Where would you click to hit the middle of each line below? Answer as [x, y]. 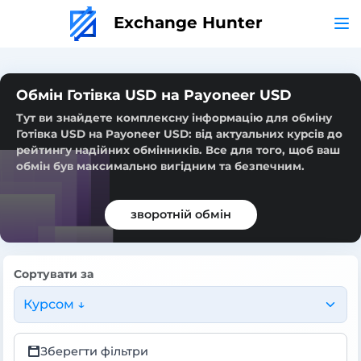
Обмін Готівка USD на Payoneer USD [154, 94]
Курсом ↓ [54, 304]
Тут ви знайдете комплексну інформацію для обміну [174, 117]
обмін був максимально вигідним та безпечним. [160, 166]
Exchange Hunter [185, 22]
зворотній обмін [180, 214]
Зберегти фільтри [94, 351]
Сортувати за [54, 274]
